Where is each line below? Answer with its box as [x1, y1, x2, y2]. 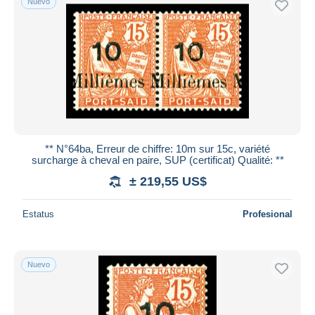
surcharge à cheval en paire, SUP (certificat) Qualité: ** [31, 153, 284, 166]
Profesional [243, 208, 292, 219]
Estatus [22, 208, 54, 219]
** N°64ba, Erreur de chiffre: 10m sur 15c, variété [45, 142, 270, 155]
